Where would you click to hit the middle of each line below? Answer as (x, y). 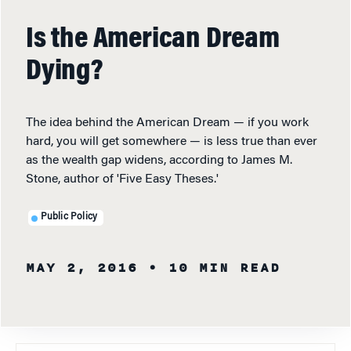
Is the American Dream (153, 40)
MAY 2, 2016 (82, 268)
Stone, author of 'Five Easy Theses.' (122, 179)
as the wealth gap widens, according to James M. (159, 160)
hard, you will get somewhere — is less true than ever (172, 141)
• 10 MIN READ (214, 268)
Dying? (65, 72)
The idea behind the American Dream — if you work (167, 123)
